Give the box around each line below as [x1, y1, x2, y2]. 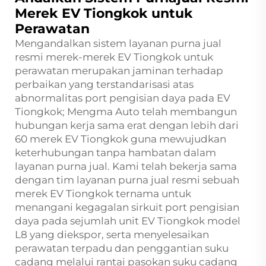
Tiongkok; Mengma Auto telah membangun [15, 105, 237, 118]
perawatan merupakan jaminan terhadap [15, 64, 223, 77]
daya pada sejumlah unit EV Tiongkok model [15, 214, 240, 227]
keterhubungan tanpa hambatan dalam [15, 146, 216, 159]
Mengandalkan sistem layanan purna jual [15, 37, 221, 49]
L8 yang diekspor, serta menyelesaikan [15, 228, 209, 240]
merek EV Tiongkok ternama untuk [15, 187, 191, 199]
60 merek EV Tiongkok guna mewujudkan [15, 132, 226, 145]
